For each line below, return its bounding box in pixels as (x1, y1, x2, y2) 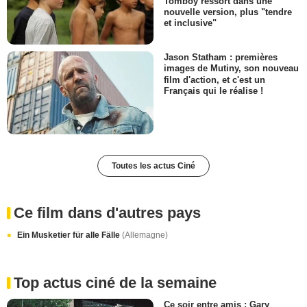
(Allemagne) (122, 230, 168, 240)
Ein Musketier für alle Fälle (17, 230, 122, 240)
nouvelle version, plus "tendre (164, 7, 292, 18)
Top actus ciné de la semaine (14, 273, 217, 291)
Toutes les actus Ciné (112, 160, 195, 171)
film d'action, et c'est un (164, 74, 265, 85)
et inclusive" (164, 18, 217, 29)
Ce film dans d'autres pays (14, 204, 201, 221)
